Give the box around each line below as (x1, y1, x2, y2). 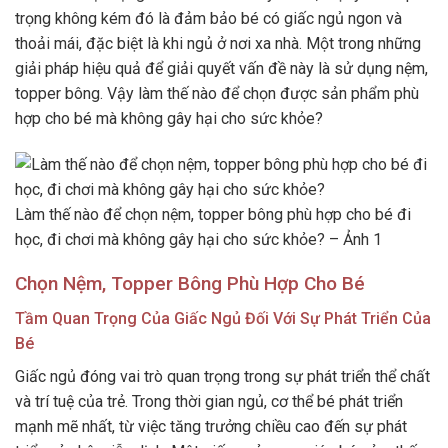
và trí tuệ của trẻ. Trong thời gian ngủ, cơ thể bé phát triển (15, 391, 403, 411)
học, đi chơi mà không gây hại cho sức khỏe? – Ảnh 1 (15, 229, 382, 249)
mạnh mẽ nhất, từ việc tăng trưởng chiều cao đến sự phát (15, 416, 407, 436)
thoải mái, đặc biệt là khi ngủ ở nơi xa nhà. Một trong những (15, 33, 421, 53)
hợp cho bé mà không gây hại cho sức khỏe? (15, 108, 323, 128)
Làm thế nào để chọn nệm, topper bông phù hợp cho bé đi (15, 204, 411, 224)
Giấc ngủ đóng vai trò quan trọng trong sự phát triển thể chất (15, 366, 430, 386)
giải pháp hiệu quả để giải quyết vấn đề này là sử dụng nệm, (15, 58, 428, 78)
